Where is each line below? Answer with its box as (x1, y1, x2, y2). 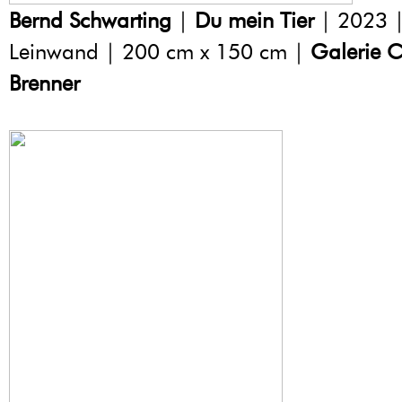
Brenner (9, 70, 80, 97)
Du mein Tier (195, 7, 314, 34)
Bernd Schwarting (9, 7, 171, 34)
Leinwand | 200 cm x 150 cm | (9, 39, 310, 66)
